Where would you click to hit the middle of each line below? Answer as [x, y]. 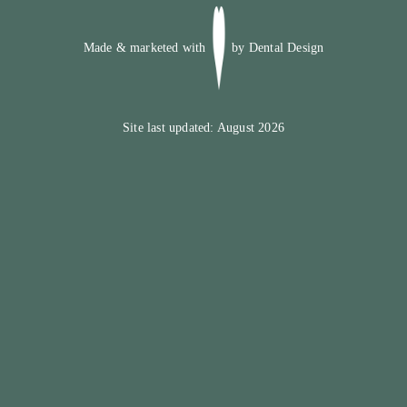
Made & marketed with [146, 48]
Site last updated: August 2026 [203, 127]
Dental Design [286, 48]
